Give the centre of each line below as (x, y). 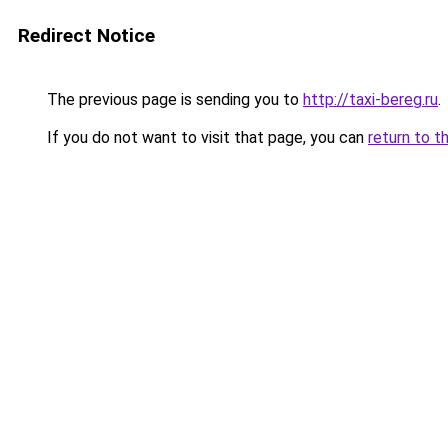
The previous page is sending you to (173, 99)
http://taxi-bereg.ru (370, 99)
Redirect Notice (86, 35)
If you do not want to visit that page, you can (205, 137)
